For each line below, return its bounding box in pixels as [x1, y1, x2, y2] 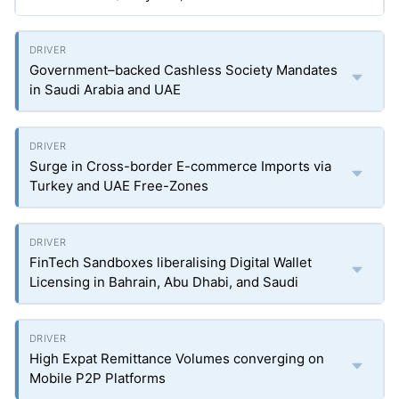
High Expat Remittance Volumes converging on [29, 350, 324, 367]
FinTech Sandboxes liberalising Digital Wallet [29, 254, 312, 271]
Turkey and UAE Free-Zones [29, 177, 208, 194]
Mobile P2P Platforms [29, 370, 166, 387]
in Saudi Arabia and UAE [29, 81, 181, 98]
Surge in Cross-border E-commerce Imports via [29, 158, 331, 175]
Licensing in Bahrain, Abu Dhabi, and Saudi [29, 273, 298, 290]
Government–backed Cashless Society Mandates [29, 61, 338, 78]
